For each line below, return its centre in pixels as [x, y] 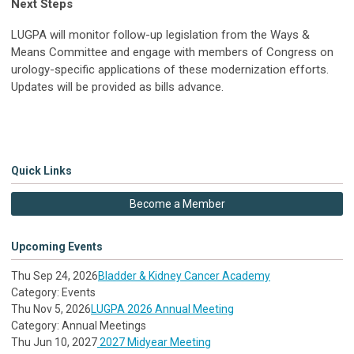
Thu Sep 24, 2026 [55, 276]
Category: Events [53, 293]
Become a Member [177, 204]
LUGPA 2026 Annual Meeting [162, 309]
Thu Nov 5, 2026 [51, 309]
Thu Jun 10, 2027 [54, 343]
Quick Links [41, 171]
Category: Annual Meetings [79, 326]
